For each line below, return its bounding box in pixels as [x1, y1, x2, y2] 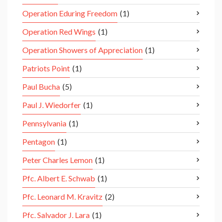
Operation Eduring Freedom [22, 8, 117, 18]
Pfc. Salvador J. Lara [22, 210, 90, 220]
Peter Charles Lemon [22, 155, 93, 165]
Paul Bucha [22, 82, 60, 92]
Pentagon [22, 137, 55, 147]
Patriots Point [22, 63, 70, 73]
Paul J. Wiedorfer [22, 100, 81, 110]
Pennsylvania [22, 118, 66, 128]
